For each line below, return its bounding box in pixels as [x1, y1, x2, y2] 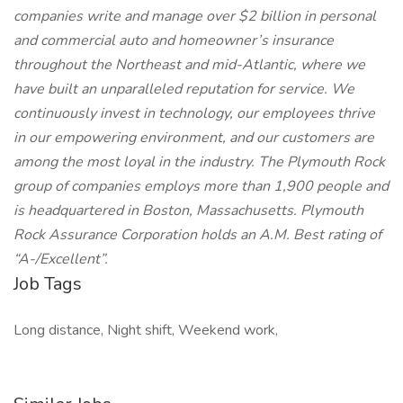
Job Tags [13, 272, 82, 296]
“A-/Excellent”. [13, 249, 108, 269]
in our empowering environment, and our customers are [13, 128, 374, 148]
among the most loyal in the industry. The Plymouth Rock [13, 152, 385, 172]
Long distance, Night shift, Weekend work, [13, 320, 278, 340]
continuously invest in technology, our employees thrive [13, 103, 375, 123]
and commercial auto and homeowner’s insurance [13, 31, 334, 50]
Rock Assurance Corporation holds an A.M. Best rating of [13, 225, 381, 245]
